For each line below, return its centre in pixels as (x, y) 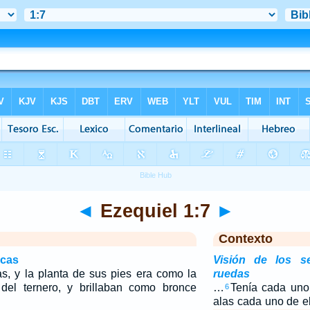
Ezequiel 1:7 (155, 211)
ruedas (231, 274)
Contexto (245, 239)
